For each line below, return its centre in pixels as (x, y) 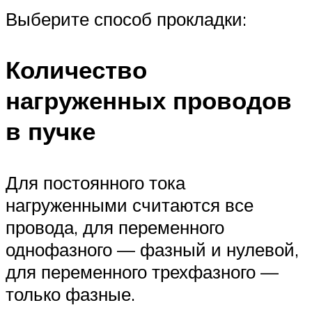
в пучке (50, 131)
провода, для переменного (115, 227)
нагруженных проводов (149, 101)
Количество (76, 70)
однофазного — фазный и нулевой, (152, 249)
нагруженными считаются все (130, 204)
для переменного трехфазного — (142, 271)
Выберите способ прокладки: (126, 19)
